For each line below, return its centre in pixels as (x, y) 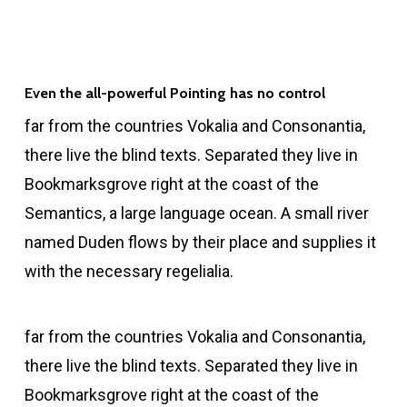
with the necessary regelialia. (129, 271)
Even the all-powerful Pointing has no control (174, 93)
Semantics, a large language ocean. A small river (196, 213)
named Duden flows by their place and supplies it (200, 242)
